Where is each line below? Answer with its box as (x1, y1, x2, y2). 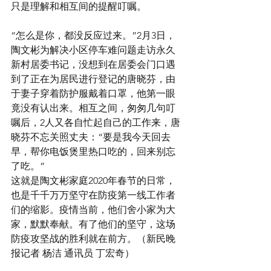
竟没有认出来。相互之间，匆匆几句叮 (11, 102, 175, 114)
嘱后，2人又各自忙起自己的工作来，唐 (11, 117, 180, 128)
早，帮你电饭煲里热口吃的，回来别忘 (11, 146, 175, 157)
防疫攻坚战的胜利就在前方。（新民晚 (11, 233, 175, 244)
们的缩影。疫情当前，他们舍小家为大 (11, 204, 175, 215)
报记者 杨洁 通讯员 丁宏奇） (11, 247, 134, 259)
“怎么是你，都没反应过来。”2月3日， (11, 30, 175, 41)
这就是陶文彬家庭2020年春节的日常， (11, 175, 175, 186)
